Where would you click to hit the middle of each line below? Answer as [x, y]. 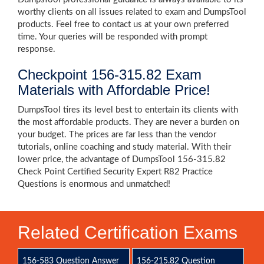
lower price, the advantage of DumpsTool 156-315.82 [122, 159]
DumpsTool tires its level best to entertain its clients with [128, 110]
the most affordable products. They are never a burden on [128, 122]
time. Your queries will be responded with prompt [113, 37]
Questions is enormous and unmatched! [94, 184]
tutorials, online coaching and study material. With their [124, 147]
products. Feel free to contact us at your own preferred [123, 24]
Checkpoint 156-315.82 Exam [110, 75]
